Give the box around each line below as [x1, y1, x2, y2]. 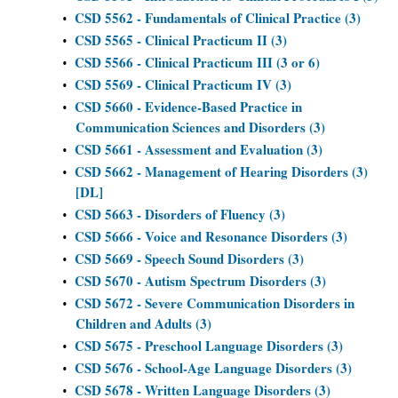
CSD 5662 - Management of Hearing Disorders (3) [75, 162, 368, 181]
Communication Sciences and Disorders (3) [76, 117, 325, 137]
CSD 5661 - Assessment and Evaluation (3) [75, 139, 322, 159]
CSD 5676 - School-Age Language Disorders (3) [75, 358, 352, 378]
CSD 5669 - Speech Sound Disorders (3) [75, 249, 304, 268]
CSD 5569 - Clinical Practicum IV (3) [75, 75, 291, 94]
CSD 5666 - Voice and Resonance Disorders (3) [75, 227, 347, 246]
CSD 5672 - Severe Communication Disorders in [75, 293, 354, 313]
